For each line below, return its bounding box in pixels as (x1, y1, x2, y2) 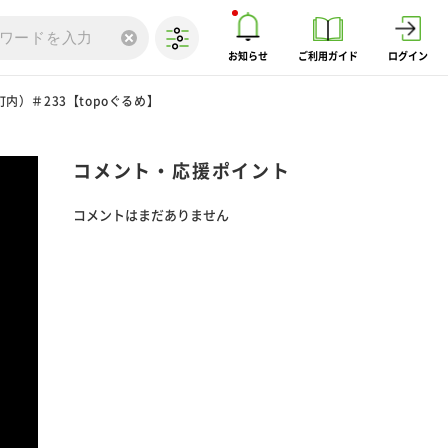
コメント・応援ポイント (73, 162, 291, 180)
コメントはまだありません (73, 209, 229, 222)
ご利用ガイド (298, 51, 358, 61)
